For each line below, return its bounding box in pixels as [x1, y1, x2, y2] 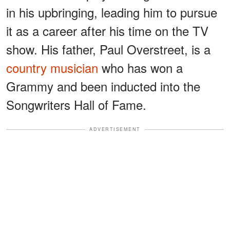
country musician [6, 59, 98, 77]
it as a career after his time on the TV [6, 22, 208, 40]
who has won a [98, 59, 183, 77]
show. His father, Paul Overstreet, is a [6, 40, 210, 59]
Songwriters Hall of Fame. [6, 95, 146, 114]
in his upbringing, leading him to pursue [6, 3, 217, 22]
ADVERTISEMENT [89, 126, 141, 133]
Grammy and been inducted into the [6, 77, 200, 95]
